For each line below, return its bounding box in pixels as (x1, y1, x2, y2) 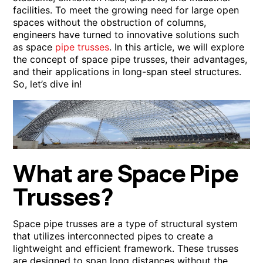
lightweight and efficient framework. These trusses (13, 242, 239, 254)
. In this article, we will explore (109, 41, 245, 53)
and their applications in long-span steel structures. (13, 65, 242, 77)
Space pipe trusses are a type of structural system (13, 217, 238, 230)
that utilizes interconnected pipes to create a (13, 230, 214, 242)
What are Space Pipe (13, 156, 238, 189)
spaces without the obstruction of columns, (13, 16, 207, 28)
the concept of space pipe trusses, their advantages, (13, 53, 248, 65)
